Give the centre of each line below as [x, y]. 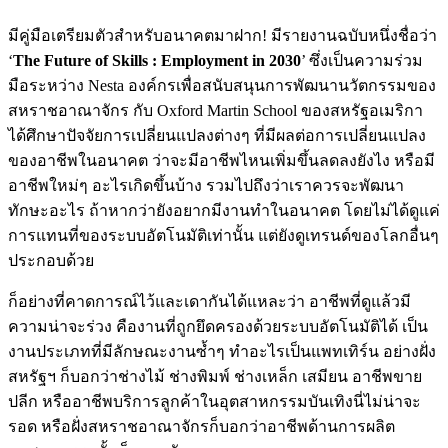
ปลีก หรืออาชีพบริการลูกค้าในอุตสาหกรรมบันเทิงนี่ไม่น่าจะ [214, 401]
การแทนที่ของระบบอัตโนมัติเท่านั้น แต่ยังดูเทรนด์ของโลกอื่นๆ [223, 235]
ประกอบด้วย [51, 260]
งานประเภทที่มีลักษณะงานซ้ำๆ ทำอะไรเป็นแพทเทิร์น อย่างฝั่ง [222, 351]
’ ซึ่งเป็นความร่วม [362, 60]
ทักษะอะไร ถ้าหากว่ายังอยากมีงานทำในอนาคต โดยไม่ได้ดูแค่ [224, 210]
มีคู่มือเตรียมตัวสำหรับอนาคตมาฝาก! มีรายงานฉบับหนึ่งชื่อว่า [222, 35]
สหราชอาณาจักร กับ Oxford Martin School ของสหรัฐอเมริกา [215, 110]
